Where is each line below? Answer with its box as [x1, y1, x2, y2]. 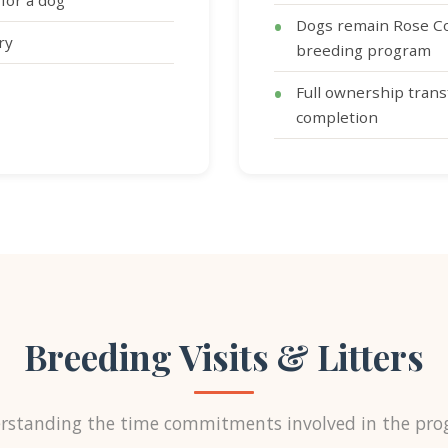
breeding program [296, 40, 431, 60]
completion [296, 107, 378, 127]
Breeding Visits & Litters [24, 333, 424, 380]
